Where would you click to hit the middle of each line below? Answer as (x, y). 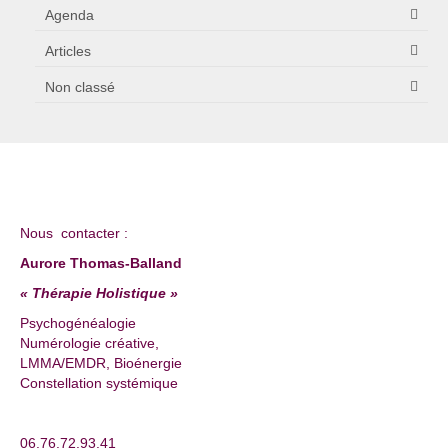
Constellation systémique (99, 382)
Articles (68, 50)
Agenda (69, 14)
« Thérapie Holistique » (99, 292)
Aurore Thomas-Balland (101, 262)
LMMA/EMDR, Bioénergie (101, 362)
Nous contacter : (74, 232)
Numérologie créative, (89, 342)
